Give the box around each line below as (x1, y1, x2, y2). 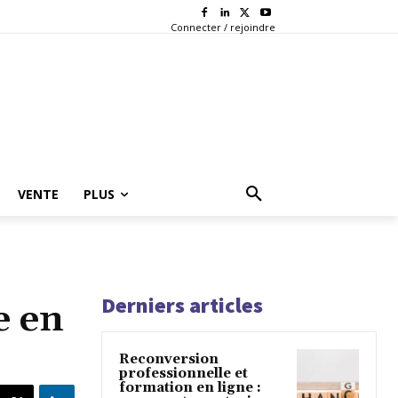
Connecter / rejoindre (170, 20, 275, 34)
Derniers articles (101, 291, 263, 319)
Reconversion (119, 350, 219, 368)
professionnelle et (119, 364, 248, 382)
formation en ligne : (119, 378, 261, 396)
